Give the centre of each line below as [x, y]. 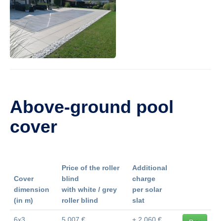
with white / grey [89, 189]
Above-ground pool [92, 107]
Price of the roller [91, 167]
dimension [32, 189]
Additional [150, 167]
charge [144, 178]
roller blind [80, 200]
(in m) [23, 200]
